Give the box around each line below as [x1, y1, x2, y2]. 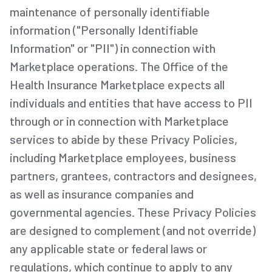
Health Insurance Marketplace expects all [10, 76, 225, 92]
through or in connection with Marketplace [10, 113, 229, 128]
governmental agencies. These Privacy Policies [10, 204, 256, 219]
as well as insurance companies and [10, 186, 194, 201]
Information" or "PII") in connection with [10, 40, 216, 55]
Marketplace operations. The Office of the [10, 58, 228, 73]
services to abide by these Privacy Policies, [10, 131, 237, 146]
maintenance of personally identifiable [10, 4, 210, 19]
